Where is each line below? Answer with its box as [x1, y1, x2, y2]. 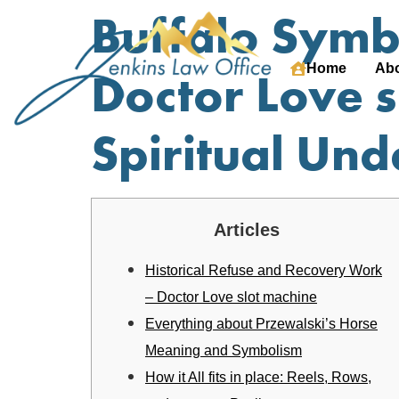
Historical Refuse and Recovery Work [145, 263, 382, 279]
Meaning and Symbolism [145, 343, 302, 359]
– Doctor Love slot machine [145, 289, 317, 305]
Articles [214, 219, 280, 240]
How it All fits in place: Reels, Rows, [145, 370, 371, 386]
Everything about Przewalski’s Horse [145, 316, 378, 332]
